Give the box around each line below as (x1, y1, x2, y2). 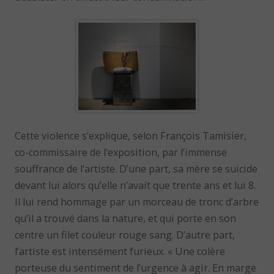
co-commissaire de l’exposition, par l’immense (15, 145, 228, 159)
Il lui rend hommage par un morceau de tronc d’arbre (15, 194, 259, 209)
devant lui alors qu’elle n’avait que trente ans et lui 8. (15, 178, 256, 192)
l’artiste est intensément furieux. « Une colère (15, 244, 226, 258)
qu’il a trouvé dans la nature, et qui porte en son (15, 211, 237, 225)
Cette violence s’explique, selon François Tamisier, (15, 128, 247, 143)
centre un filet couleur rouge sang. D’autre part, (15, 228, 235, 242)
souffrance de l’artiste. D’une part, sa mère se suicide (15, 161, 258, 176)
